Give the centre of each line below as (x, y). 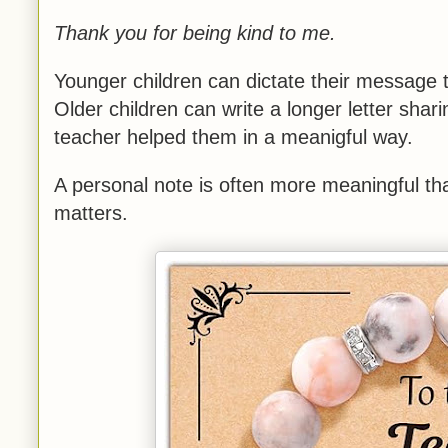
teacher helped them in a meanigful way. (233, 137)
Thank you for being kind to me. (195, 33)
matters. (91, 213)
